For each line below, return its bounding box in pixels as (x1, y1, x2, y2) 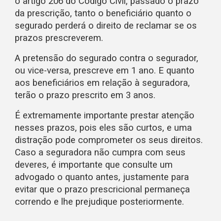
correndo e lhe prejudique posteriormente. (15, 196, 184, 207)
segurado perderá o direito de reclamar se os (15, 20, 197, 31)
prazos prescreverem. (15, 32, 103, 43)
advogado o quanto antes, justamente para (15, 171, 189, 183)
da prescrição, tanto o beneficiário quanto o (15, 7, 191, 19)
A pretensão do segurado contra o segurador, (15, 52, 198, 64)
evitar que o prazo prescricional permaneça (15, 184, 190, 195)
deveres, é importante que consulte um (15, 159, 173, 170)
